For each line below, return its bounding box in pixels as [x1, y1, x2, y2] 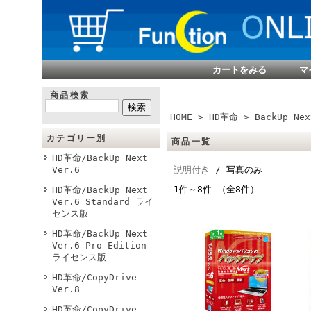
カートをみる [212, 65, 267, 75]
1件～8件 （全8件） [174, 184, 259, 194]
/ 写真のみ [210, 165, 262, 175]
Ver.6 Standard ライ [52, 196, 153, 207]
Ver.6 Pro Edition [52, 240, 146, 251]
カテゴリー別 [47, 133, 107, 143]
